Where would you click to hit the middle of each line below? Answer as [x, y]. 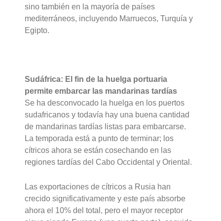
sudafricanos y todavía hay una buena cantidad [107, 115]
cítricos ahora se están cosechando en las [98, 150]
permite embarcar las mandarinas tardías [101, 91]
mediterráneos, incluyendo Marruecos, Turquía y [109, 18]
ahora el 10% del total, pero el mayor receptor [104, 210]
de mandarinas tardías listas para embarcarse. [106, 127]
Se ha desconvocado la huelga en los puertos [105, 103]
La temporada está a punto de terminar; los [99, 139]
